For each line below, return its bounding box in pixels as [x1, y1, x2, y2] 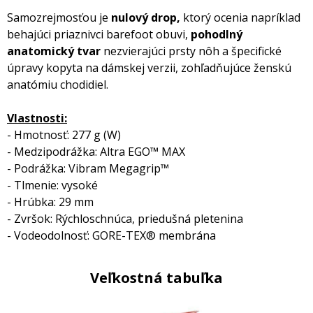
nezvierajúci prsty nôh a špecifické [101, 43, 282, 59]
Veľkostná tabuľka [90, 268, 223, 287]
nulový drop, [111, 9, 180, 25]
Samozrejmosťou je [7, 9, 111, 25]
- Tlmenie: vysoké [7, 177, 98, 193]
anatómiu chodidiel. [7, 76, 108, 92]
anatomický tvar [7, 43, 101, 59]
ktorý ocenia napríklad [180, 9, 300, 25]
